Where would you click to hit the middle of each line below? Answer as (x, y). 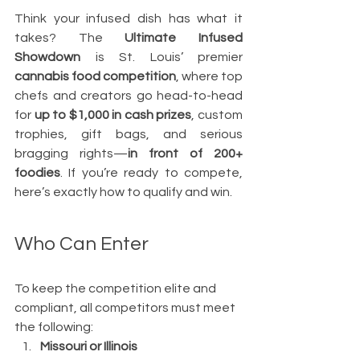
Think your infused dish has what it (129, 18)
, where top (209, 76)
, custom (217, 115)
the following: (54, 327)
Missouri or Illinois (90, 346)
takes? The (70, 38)
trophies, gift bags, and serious (129, 134)
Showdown (47, 57)
